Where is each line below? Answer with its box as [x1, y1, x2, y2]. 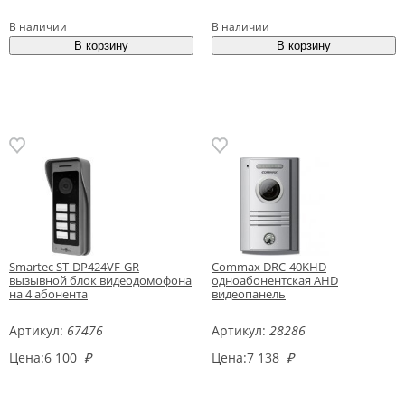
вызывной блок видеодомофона [9, 271, 192, 288]
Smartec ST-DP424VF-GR [9, 258, 139, 275]
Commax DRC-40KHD [212, 258, 326, 275]
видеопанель [212, 285, 286, 302]
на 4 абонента [9, 285, 88, 302]
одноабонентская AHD [212, 271, 338, 288]
